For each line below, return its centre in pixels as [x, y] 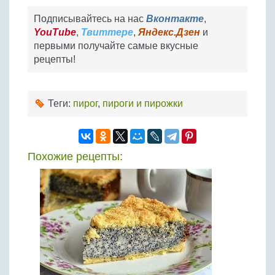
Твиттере [107, 32]
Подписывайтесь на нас [90, 19]
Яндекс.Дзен [169, 32]
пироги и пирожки [143, 103]
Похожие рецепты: [75, 157]
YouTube [55, 32]
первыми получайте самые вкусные [116, 46]
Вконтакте [175, 19]
